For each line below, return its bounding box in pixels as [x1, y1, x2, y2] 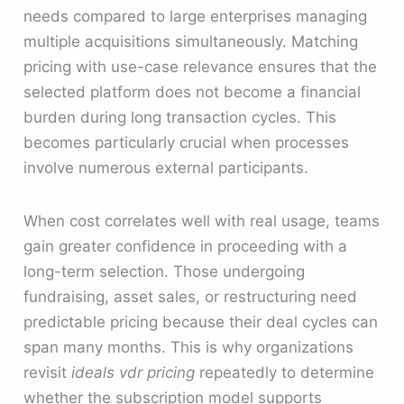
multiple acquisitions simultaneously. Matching [23, 32, 359, 51]
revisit [23, 363, 72, 382]
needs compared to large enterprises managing [23, 7, 368, 26]
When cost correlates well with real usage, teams [23, 212, 381, 231]
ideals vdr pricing [71, 363, 196, 382]
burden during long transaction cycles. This [23, 108, 337, 127]
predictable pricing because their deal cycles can [23, 313, 379, 332]
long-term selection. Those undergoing [23, 262, 306, 281]
